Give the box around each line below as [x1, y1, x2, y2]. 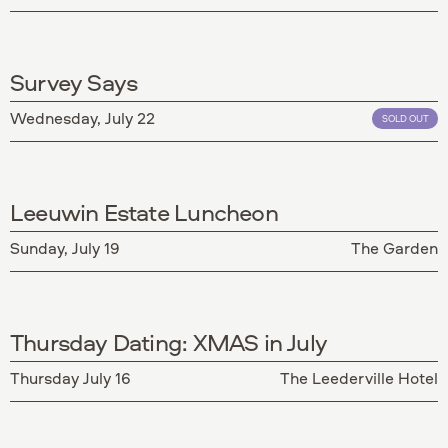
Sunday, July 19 [10, 236, 120, 259]
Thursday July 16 [10, 366, 131, 389]
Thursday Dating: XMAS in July [10, 325, 328, 358]
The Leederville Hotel [280, 366, 438, 389]
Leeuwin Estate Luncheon [10, 195, 278, 228]
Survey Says [10, 65, 138, 98]
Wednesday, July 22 [10, 106, 155, 129]
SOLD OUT [382, 111, 429, 125]
